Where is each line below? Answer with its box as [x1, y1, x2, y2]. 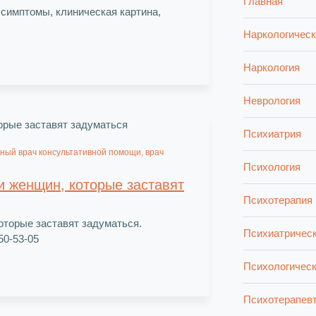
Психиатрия [243, 127, 301, 140]
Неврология [243, 94, 300, 107]
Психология [243, 160, 300, 173]
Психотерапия [243, 193, 312, 206]
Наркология [243, 61, 300, 73]
